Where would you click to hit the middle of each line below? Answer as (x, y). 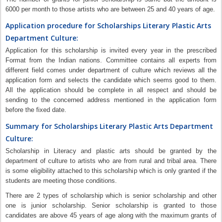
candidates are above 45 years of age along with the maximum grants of (111, 215)
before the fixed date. (36, 110)
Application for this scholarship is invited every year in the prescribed (111, 50)
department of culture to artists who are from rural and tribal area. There (111, 161)
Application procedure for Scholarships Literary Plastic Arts (109, 26)
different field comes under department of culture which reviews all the (111, 70)
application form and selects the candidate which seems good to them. (111, 80)
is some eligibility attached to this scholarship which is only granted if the (111, 171)
